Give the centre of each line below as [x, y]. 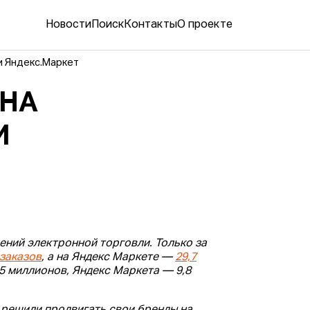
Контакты [151, 25]
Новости [69, 25]
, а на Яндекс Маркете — [109, 258]
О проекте [205, 25]
